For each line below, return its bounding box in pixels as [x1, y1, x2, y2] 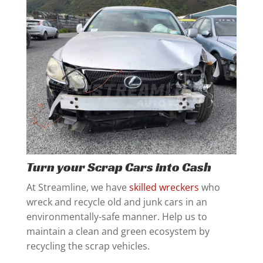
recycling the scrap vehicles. [26, 240, 150, 253]
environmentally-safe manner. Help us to [26, 210, 207, 224]
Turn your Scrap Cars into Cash [26, 159, 211, 176]
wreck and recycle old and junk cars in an [26, 195, 207, 209]
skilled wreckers [129, 181, 199, 194]
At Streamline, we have [26, 181, 129, 194]
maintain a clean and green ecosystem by [26, 225, 210, 238]
